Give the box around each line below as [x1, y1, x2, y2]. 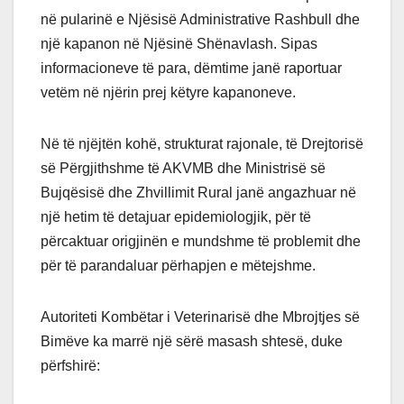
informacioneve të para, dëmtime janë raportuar [41, 60, 342, 76]
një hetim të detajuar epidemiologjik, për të [41, 208, 311, 225]
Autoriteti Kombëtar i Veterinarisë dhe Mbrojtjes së [41, 308, 360, 325]
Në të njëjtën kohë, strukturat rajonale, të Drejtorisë [41, 135, 363, 151]
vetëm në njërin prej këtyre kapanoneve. [41, 84, 296, 100]
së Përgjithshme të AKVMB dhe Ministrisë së [41, 160, 326, 176]
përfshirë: [41, 357, 100, 373]
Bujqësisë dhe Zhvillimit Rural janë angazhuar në [41, 184, 356, 200]
